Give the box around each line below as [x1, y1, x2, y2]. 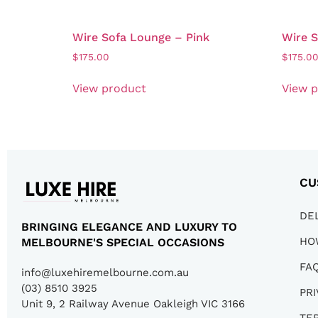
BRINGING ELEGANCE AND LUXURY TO [21, 219, 237, 234]
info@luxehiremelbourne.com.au [21, 265, 189, 279]
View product [72, 82, 146, 96]
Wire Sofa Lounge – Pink [72, 31, 209, 45]
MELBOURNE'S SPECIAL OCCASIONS [21, 235, 224, 249]
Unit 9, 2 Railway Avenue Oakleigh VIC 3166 [21, 297, 245, 310]
